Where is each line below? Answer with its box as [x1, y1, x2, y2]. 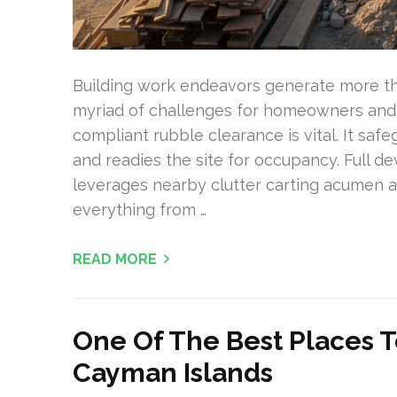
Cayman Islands [73, 357, 273, 388]
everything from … [73, 200, 206, 219]
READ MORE [73, 251, 157, 268]
